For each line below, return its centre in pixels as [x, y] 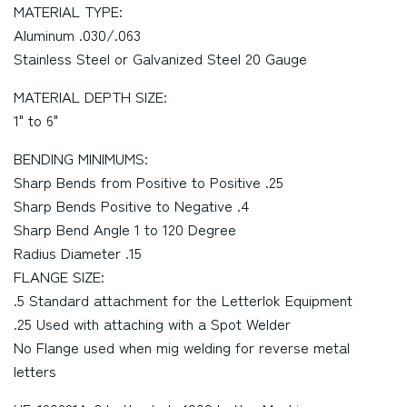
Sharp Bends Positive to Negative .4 [131, 205]
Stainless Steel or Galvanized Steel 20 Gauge [160, 58]
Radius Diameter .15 [78, 253]
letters [35, 371]
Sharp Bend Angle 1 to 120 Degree [125, 229]
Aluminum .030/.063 [77, 35]
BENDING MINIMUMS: [81, 158]
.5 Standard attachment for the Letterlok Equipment [183, 300]
